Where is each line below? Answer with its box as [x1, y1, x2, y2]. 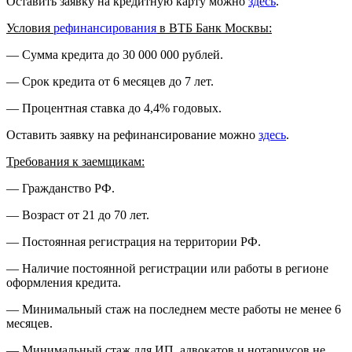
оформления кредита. [6, 276, 121, 290]
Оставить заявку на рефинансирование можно [6, 128, 258, 142]
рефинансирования [53, 21, 156, 35]
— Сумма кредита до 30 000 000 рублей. [6, 48, 223, 62]
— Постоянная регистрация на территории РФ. [6, 235, 261, 249]
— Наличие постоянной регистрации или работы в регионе [6, 262, 328, 276]
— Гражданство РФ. [6, 181, 115, 196]
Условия [6, 21, 53, 35]
